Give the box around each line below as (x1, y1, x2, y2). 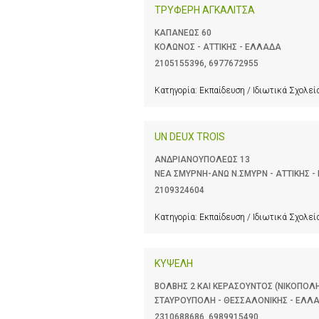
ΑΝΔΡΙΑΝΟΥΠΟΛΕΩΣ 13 (155, 154, 250, 164)
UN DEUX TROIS (155, 130, 225, 142)
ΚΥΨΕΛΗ (155, 257, 193, 269)
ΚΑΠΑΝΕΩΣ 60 (155, 27, 211, 38)
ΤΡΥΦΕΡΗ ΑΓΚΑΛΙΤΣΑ (155, 4, 255, 16)
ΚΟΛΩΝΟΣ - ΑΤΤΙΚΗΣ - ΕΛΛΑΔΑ (155, 41, 281, 52)
